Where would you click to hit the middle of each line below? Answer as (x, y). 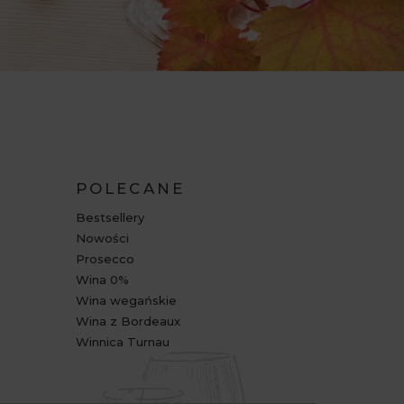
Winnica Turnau (122, 341)
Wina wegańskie (126, 300)
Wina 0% (102, 279)
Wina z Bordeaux (128, 321)
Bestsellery (110, 217)
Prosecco (105, 258)
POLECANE (130, 188)
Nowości (102, 238)
